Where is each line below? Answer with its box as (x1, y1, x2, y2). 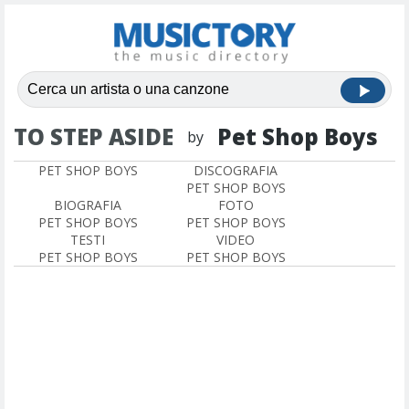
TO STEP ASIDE (14, 121, 173, 152)
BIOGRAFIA (54, 196, 121, 214)
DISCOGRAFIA (194, 162, 278, 179)
